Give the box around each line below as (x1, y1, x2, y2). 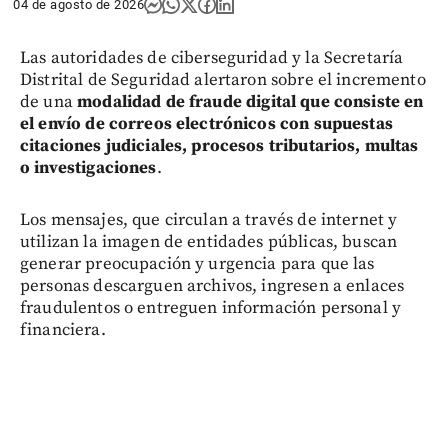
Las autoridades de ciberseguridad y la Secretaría (20, 47, 404, 70)
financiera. (20, 319, 106, 342)
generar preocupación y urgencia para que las (20, 253, 375, 276)
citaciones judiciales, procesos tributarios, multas (20, 135, 419, 158)
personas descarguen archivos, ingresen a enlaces (20, 275, 405, 298)
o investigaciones (20, 157, 157, 180)
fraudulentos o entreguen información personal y (20, 297, 402, 320)
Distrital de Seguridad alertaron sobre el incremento (20, 69, 426, 92)
